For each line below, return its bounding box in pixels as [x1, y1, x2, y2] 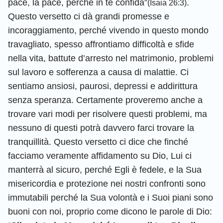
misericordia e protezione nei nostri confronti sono [8, 178, 206, 189]
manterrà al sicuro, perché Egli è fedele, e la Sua [8, 164, 202, 175]
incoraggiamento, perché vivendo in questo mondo [8, 25, 209, 35]
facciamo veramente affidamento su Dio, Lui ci [8, 150, 192, 161]
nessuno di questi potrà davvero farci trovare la [8, 122, 194, 133]
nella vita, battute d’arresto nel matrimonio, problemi [8, 53, 214, 63]
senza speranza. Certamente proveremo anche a [8, 95, 203, 105]
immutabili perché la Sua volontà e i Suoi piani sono [8, 192, 213, 203]
